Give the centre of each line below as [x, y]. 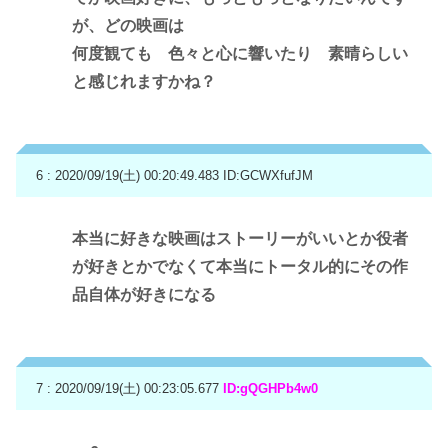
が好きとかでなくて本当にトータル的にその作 [240, 267]
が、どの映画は [128, 26]
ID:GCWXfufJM [268, 175]
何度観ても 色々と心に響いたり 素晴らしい [240, 54]
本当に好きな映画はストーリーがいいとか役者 [240, 239]
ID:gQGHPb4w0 [270, 389]
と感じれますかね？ [144, 82]
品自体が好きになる [144, 295]
